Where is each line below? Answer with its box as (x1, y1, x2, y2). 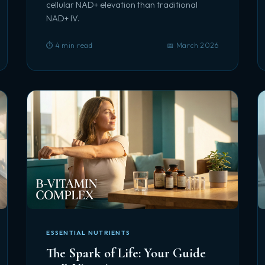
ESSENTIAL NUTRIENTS (46, 229, 131, 237)
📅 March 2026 (167, 41, 219, 50)
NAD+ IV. (46, 13, 80, 24)
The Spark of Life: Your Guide (46, 245, 206, 261)
